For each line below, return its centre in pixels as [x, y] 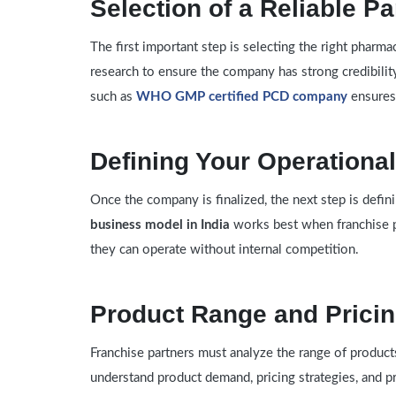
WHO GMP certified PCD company [244, 97]
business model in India [160, 225]
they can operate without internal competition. [225, 250]
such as [114, 97]
